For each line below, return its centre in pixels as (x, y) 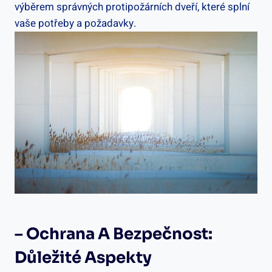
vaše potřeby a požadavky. (75, 24)
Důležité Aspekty (83, 258)
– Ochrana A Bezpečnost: (114, 234)
